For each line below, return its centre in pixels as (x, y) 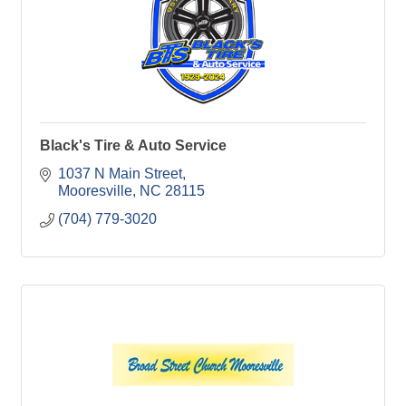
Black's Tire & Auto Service (133, 145)
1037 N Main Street (120, 173)
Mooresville (95, 190)
